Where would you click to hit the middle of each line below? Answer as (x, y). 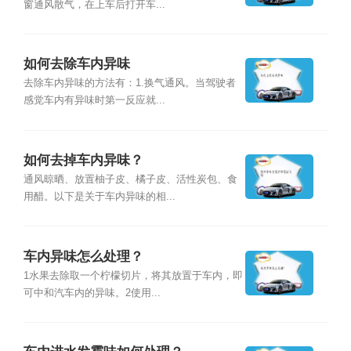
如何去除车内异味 (76, 64)
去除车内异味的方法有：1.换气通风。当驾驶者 (129, 83)
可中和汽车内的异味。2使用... (92, 293)
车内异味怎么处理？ (83, 256)
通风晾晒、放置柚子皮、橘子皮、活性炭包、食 (130, 180)
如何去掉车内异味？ (83, 160)
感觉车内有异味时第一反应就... (94, 101)
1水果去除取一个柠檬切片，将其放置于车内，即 (133, 275)
